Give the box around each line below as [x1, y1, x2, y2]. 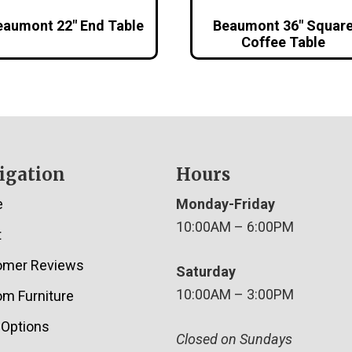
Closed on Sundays [176, 330, 292, 347]
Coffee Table [241, 33, 326, 50]
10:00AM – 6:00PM [176, 218, 294, 235]
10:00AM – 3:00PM [176, 285, 294, 302]
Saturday [176, 262, 236, 280]
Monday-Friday [176, 195, 275, 212]
